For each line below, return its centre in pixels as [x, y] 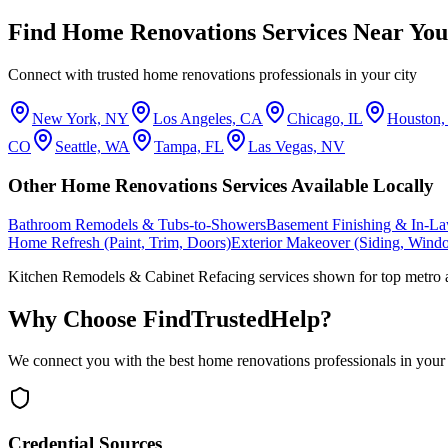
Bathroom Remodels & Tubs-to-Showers [137, 224]
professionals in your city [336, 75]
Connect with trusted [75, 75]
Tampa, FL [189, 147]
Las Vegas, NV [296, 147]
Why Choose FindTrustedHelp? [170, 318]
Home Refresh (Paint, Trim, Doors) [119, 242]
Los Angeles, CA [208, 119]
